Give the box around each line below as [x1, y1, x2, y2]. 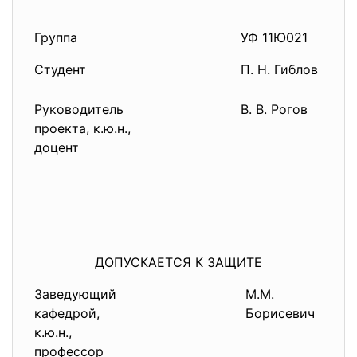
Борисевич [245, 305, 316, 321]
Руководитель [34, 101, 124, 117]
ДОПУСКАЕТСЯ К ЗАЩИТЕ [95, 254, 262, 270]
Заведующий [34, 286, 117, 302]
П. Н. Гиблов [241, 61, 319, 77]
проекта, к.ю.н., [34, 120, 131, 136]
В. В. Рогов [241, 101, 308, 117]
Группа [34, 29, 78, 45]
